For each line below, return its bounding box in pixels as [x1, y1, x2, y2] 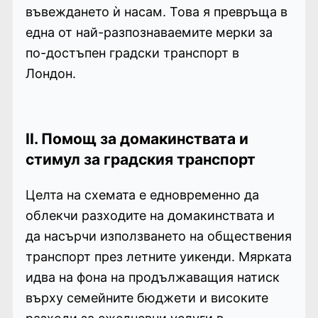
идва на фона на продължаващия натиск [25, 269, 280, 285]
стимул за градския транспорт [25, 150, 256, 168]
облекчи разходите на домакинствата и [25, 207, 275, 223]
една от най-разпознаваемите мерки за [25, 24, 273, 40]
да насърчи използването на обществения [25, 228, 292, 243]
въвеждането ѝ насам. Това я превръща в [25, 4, 287, 19]
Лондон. [25, 65, 76, 81]
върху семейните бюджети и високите [25, 290, 268, 305]
